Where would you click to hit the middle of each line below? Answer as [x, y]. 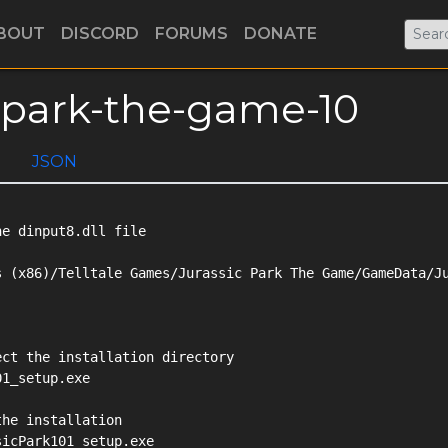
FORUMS [191, 33]
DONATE [280, 33]
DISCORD [100, 33]
